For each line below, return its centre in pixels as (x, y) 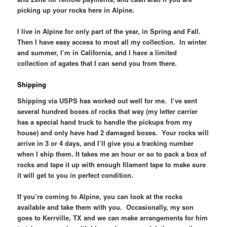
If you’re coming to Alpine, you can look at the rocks (100, 196)
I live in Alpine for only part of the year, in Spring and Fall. (110, 31)
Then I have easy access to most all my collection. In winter (112, 42)
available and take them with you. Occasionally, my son (106, 207)
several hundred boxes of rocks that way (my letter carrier (108, 111)
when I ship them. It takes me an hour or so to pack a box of (112, 154)
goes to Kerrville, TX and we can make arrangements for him (113, 217)
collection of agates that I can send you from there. (97, 63)
